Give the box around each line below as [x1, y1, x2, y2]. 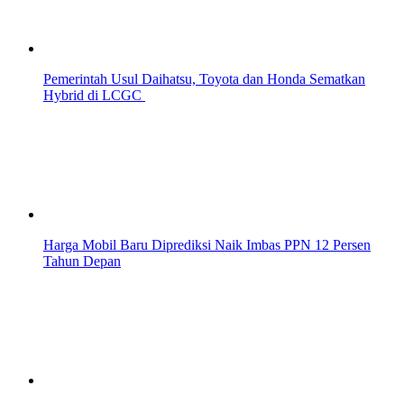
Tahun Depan [43, 253, 121, 270]
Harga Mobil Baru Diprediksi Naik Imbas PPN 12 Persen [43, 237, 371, 253]
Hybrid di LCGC [43, 87, 145, 104]
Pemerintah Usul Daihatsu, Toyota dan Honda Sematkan [43, 71, 365, 87]
